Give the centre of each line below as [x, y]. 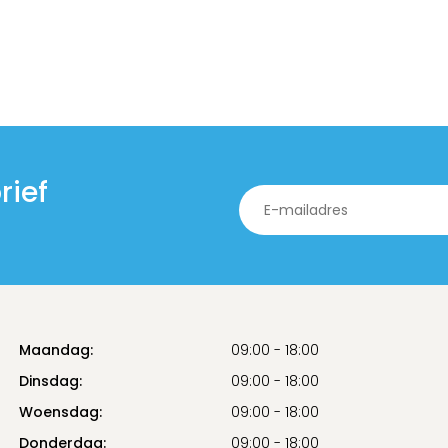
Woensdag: [60, 412]
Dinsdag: [50, 381]
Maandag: [56, 350]
